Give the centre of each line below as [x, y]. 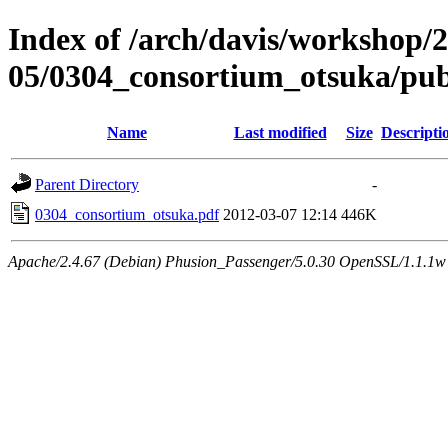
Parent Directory [87, 184]
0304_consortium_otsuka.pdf [127, 214]
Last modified [280, 132]
